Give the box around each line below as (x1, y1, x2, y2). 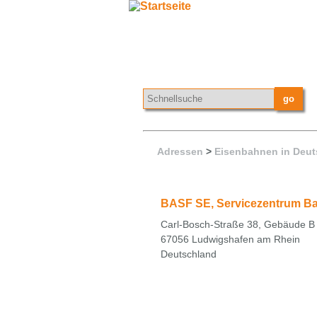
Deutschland (161, 248, 217, 260)
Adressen (157, 146, 203, 157)
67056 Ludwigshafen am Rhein (161, 233, 300, 245)
